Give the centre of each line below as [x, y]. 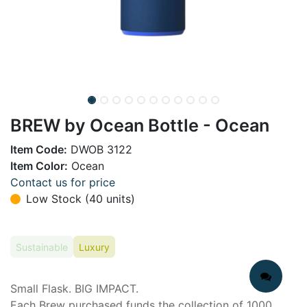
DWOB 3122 [100, 149]
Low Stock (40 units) [81, 199]
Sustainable [42, 247]
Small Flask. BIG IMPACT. [74, 288]
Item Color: [39, 166]
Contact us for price [63, 182]
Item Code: [39, 149]
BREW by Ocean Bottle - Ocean [140, 125]
